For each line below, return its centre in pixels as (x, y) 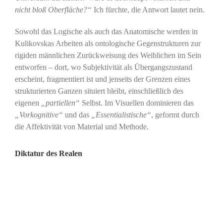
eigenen (28, 103)
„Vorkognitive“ (39, 114)
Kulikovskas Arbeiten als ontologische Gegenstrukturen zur (108, 43)
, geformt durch (175, 114)
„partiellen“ (60, 103)
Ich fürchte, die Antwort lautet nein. (148, 9)
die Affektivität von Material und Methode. (82, 126)
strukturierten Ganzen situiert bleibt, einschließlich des (99, 91)
